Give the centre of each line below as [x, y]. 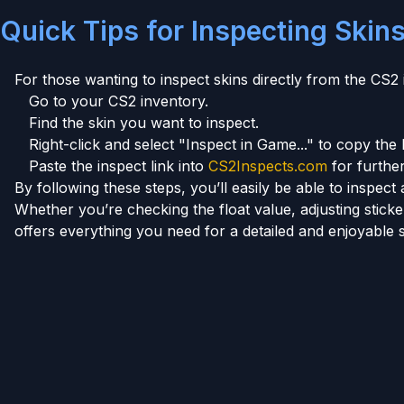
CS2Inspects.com [268, 165]
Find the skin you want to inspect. [144, 122]
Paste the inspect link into [119, 165]
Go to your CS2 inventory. [119, 101]
